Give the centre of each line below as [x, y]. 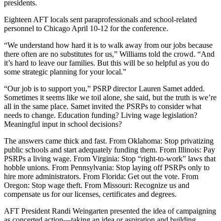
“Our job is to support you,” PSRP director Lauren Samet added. [104, 89]
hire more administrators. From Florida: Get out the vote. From [101, 177]
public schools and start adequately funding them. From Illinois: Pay [110, 150]
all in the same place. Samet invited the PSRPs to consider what [103, 107]
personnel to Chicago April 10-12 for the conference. [86, 29]
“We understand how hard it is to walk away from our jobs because [108, 45]
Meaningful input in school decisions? [64, 124]
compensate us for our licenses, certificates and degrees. [90, 194]
